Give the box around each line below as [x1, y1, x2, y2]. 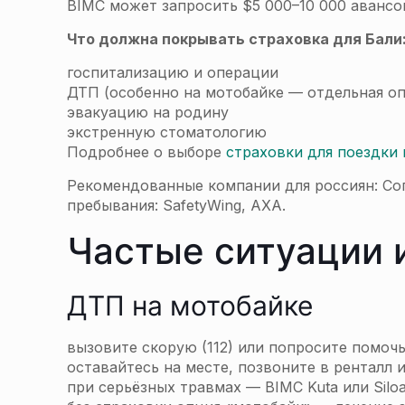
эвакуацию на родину [67, 103, 229, 121]
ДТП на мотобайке [67, 289, 313, 322]
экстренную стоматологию [67, 123, 267, 141]
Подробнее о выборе [67, 143, 226, 161]
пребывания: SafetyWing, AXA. [67, 196, 286, 214]
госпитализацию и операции [67, 63, 278, 81]
